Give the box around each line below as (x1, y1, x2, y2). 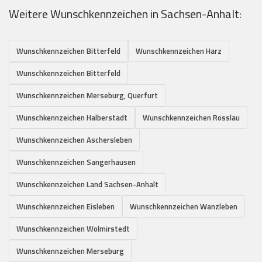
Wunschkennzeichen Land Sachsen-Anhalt (16, 178, 158, 191)
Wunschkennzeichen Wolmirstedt (16, 223, 130, 235)
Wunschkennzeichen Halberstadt (16, 112, 127, 124)
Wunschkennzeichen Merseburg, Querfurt (16, 89, 158, 102)
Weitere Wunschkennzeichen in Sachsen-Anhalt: (9, 5, 242, 23)
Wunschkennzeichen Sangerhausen (16, 156, 136, 168)
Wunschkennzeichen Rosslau (143, 112, 240, 124)
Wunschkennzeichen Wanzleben (130, 201, 237, 213)
